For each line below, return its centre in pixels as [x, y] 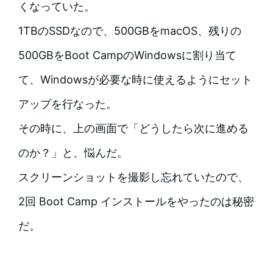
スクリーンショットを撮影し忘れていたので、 [133, 177]
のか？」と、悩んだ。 [73, 152]
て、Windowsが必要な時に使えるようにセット [135, 79]
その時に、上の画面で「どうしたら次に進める [133, 128]
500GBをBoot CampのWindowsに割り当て [127, 55]
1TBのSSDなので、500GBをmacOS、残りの [129, 30]
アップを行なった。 [67, 104]
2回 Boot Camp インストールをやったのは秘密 [136, 201]
